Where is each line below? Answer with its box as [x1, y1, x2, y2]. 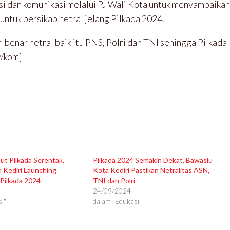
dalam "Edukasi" [92, 197, 142, 206]
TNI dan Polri [92, 176, 135, 185]
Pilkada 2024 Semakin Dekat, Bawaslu [92, 156, 213, 165]
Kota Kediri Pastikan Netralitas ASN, [92, 166, 209, 175]
